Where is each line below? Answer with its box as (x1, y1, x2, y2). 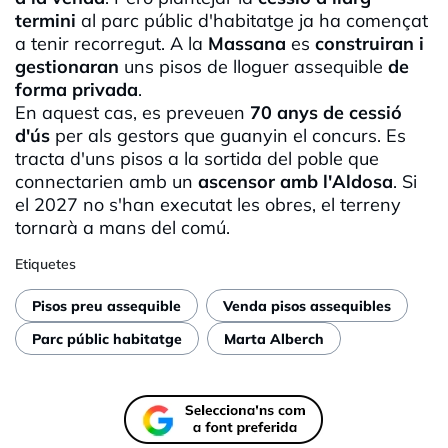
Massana (208, 32, 286, 56)
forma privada (15, 78, 138, 102)
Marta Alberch (224, 329, 324, 348)
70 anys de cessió (250, 101, 402, 125)
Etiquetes (15, 255, 76, 274)
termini (15, 9, 76, 33)
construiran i (315, 32, 424, 56)
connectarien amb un (15, 170, 198, 194)
